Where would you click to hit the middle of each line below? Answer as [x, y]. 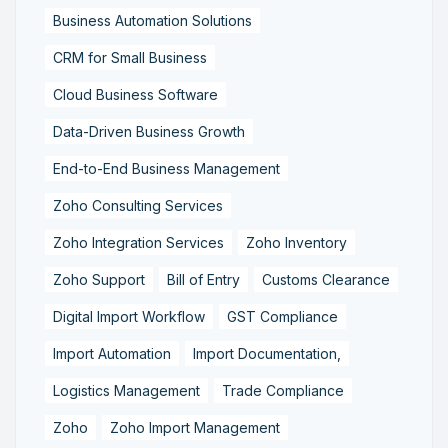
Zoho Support [99, 279]
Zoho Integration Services [138, 242]
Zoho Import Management [195, 427]
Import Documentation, [267, 353]
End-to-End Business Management [166, 168]
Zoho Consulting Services [138, 205]
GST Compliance [282, 316]
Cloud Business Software [135, 94]
